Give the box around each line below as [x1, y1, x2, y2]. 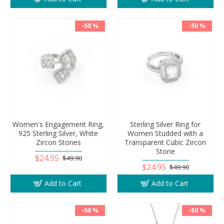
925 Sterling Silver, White [18, 128, 98, 138]
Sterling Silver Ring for [130, 119, 201, 129]
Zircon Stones [35, 137, 81, 147]
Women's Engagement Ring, [12, 119, 104, 129]
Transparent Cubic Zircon [124, 137, 206, 147]
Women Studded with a [127, 128, 203, 138]
